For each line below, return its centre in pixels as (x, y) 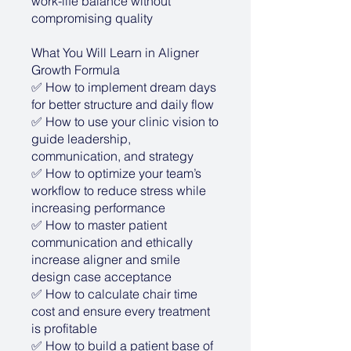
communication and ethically (112, 242)
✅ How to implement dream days (124, 87)
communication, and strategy (112, 156)
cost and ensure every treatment (121, 311)
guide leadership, (81, 139)
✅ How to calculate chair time (114, 294)
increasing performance (98, 208)
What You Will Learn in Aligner (115, 53)
